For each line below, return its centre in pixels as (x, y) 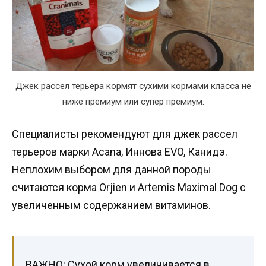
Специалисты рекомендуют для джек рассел (125, 134)
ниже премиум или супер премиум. (133, 102)
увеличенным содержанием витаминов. (111, 205)
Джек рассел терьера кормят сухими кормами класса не (133, 86)
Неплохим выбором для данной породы (112, 170)
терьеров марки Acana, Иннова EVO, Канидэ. (120, 152)
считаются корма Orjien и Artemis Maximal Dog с (129, 188)
